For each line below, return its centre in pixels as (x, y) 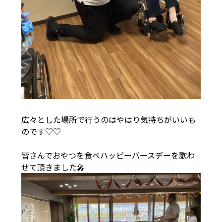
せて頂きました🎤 (53, 167)
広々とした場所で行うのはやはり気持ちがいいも (108, 119)
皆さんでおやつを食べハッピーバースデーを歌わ (108, 155)
